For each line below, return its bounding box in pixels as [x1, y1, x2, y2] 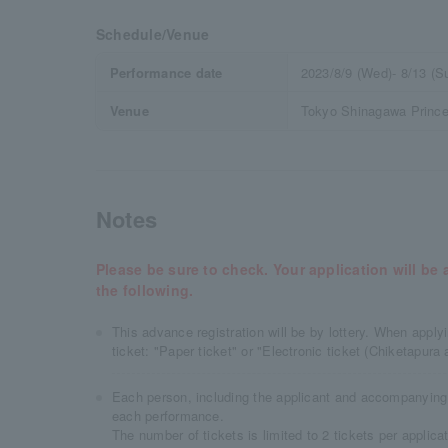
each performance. [112, 406, 224, 425]
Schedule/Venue [96, 24, 210, 44]
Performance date [109, 63, 223, 82]
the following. [96, 280, 194, 300]
